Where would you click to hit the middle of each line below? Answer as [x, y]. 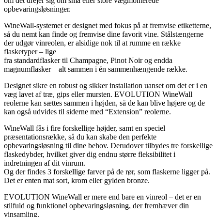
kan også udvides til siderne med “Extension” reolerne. [87, 112]
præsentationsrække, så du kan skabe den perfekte [80, 137]
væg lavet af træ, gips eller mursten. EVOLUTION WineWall [98, 94]
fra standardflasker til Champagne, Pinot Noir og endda [88, 61]
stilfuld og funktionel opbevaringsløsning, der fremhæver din [96, 206]
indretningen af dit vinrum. [45, 163]
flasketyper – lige [30, 52]
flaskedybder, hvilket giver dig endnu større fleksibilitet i [90, 155]
